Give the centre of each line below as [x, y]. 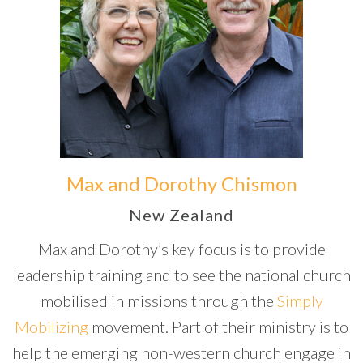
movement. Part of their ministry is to [218, 327]
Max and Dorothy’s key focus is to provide [181, 249]
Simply [300, 301]
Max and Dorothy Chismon [181, 184]
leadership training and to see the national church [181, 275]
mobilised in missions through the [158, 301]
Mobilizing [51, 327]
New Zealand [181, 215]
